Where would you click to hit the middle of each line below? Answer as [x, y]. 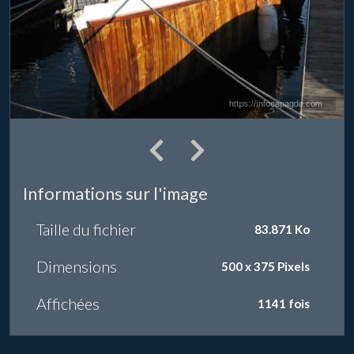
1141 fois [284, 303]
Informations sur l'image [115, 194]
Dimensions [77, 267]
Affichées [68, 304]
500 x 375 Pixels [266, 266]
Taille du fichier [86, 230]
